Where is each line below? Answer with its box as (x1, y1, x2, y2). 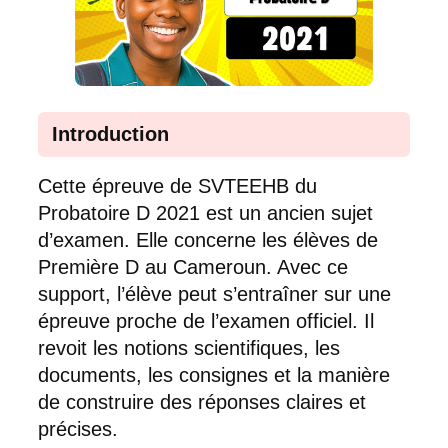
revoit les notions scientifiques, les (38, 337, 340, 360)
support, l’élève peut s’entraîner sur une (38, 283, 391, 306)
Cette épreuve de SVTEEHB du (38, 175, 317, 198)
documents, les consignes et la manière (38, 364, 390, 387)
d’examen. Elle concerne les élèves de (38, 229, 378, 252)
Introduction (52, 123, 169, 146)
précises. (38, 418, 118, 441)
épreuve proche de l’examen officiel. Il (38, 310, 374, 333)
